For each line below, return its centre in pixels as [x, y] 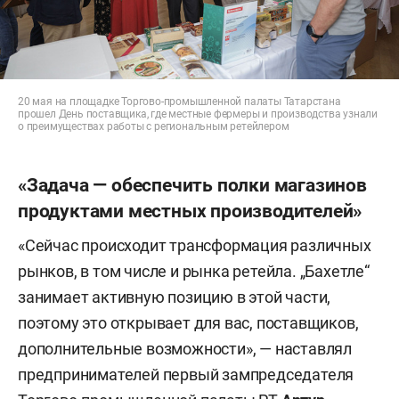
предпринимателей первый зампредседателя [186, 374]
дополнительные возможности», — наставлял [185, 348]
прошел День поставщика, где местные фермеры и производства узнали [198, 114]
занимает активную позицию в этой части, [175, 297]
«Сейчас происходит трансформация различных [195, 245]
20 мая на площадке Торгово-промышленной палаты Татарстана [179, 101]
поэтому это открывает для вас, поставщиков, [188, 322]
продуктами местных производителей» [190, 210]
